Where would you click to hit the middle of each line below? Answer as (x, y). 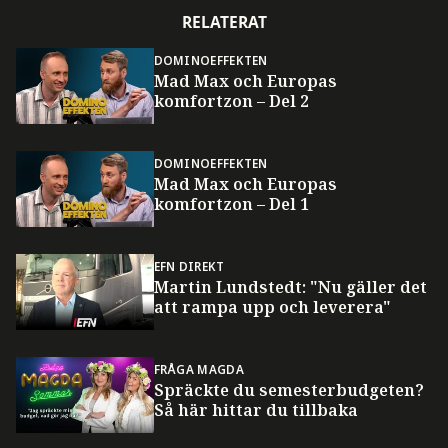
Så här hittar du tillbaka (255, 410)
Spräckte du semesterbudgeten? (288, 390)
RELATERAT (224, 21)
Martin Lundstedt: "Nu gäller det (290, 287)
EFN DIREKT (189, 266)
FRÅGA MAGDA (198, 369)
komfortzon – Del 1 (231, 203)
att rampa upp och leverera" (272, 307)
